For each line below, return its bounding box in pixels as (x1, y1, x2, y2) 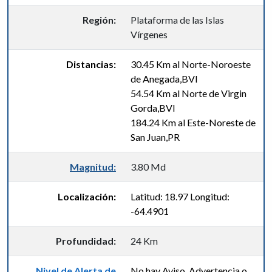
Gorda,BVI (131, 102, 175, 114)
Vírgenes (131, 29, 168, 40)
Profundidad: (56, 235, 116, 246)
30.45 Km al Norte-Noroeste (131, 58, 251, 70)
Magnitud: (70, 161, 116, 172)
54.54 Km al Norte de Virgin (131, 87, 246, 99)
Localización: (58, 191, 116, 202)
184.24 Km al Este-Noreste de (131, 117, 256, 128)
